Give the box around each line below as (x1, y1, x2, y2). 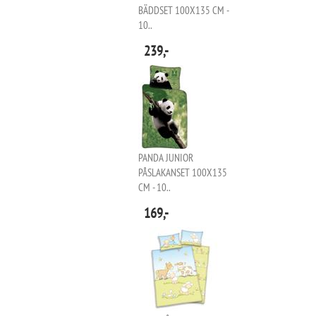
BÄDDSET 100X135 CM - (138, 4, 229, 17)
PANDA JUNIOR (138, 151, 193, 164)
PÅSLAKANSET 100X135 (138, 166, 227, 179)
